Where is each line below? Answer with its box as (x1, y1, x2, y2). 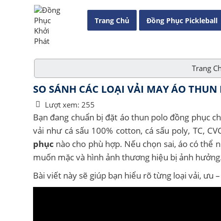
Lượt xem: (45, 100, 79, 110)
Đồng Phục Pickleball (147, 16, 218, 25)
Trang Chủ (95, 16, 129, 25)
